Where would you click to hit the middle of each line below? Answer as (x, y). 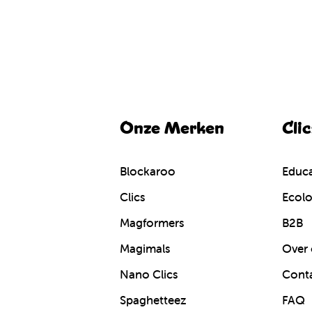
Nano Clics (149, 274)
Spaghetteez (154, 300)
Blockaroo (148, 171)
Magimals (145, 248)
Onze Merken (172, 128)
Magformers (152, 223)
